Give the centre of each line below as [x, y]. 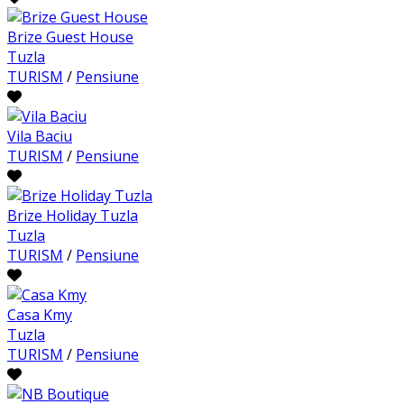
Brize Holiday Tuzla [73, 216]
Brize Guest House [70, 37]
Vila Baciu [40, 137]
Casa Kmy [40, 315]
